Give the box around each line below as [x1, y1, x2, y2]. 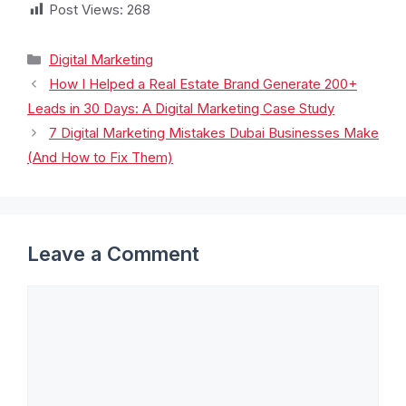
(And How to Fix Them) [27, 149, 173, 167]
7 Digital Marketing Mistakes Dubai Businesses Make [49, 124, 379, 142]
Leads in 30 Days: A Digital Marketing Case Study [27, 100, 334, 118]
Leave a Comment [27, 242, 199, 266]
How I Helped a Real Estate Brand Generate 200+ [49, 75, 357, 93]
